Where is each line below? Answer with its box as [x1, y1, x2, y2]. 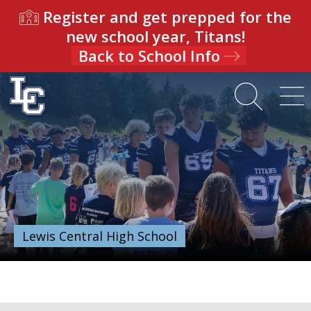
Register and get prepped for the [38, 6, 292, 27]
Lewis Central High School [22, 228, 177, 244]
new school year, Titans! [66, 26, 245, 47]
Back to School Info [78, 45, 224, 66]
